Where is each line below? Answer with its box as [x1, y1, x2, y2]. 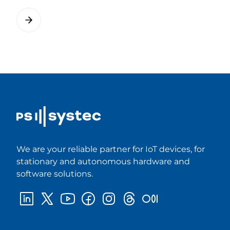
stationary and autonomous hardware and [16, 157, 190, 167]
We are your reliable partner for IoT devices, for [16, 144, 205, 155]
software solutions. [16, 169, 93, 179]
